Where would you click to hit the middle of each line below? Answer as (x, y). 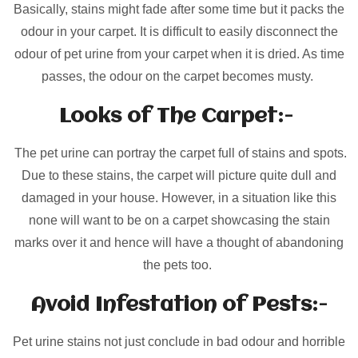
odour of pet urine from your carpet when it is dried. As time (179, 54)
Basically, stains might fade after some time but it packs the (179, 10)
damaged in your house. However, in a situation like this (179, 198)
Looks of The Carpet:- (179, 117)
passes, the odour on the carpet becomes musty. (179, 77)
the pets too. (177, 265)
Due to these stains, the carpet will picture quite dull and (179, 176)
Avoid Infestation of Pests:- (179, 306)
